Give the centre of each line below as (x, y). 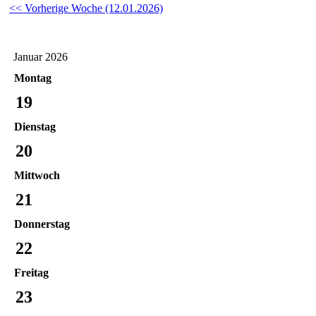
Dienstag (35, 126)
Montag (33, 78)
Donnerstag (42, 224)
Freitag (31, 272)
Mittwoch (37, 175)
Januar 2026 (41, 56)
